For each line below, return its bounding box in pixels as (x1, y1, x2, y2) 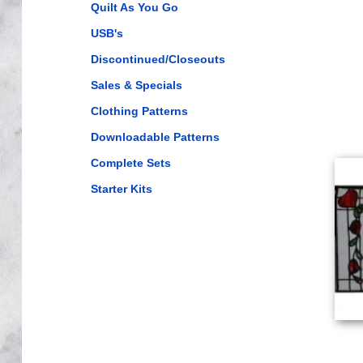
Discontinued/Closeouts (90, 53, 225, 66)
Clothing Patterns (90, 105, 188, 117)
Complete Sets (90, 156, 171, 169)
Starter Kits (90, 182, 152, 195)
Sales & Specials (90, 79, 182, 92)
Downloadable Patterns (90, 130, 220, 143)
